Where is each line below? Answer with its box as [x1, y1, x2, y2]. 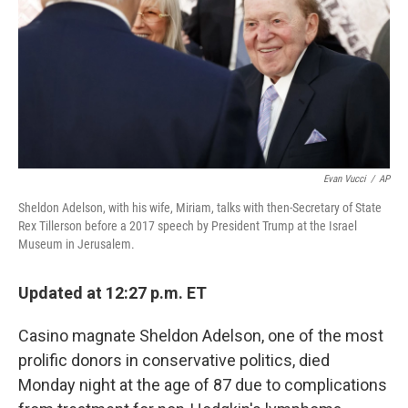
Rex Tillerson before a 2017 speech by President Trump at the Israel [18, 219, 357, 234]
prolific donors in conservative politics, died [18, 351, 330, 371]
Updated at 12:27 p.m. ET [18, 283, 207, 303]
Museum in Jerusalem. [18, 237, 135, 252]
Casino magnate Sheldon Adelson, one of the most [18, 326, 383, 346]
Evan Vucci [323, 173, 366, 186]
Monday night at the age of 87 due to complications [18, 375, 387, 395]
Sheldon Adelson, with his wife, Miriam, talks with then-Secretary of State [18, 200, 382, 216]
